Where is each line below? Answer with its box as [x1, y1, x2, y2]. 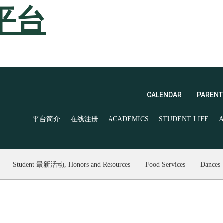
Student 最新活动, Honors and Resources [12, 160, 130, 168]
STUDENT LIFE [159, 115, 209, 123]
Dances [200, 160, 220, 168]
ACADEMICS [108, 115, 149, 123]
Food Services [145, 160, 185, 168]
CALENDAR [147, 90, 182, 99]
